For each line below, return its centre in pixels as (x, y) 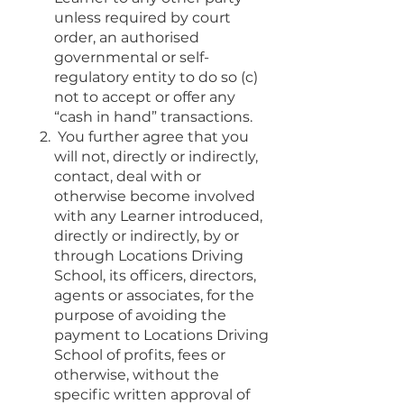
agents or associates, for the (154, 295)
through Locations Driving (149, 255)
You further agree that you (153, 136)
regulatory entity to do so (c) (156, 77)
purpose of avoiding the (140, 315)
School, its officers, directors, (155, 275)
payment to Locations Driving (161, 335)
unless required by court (142, 17)
